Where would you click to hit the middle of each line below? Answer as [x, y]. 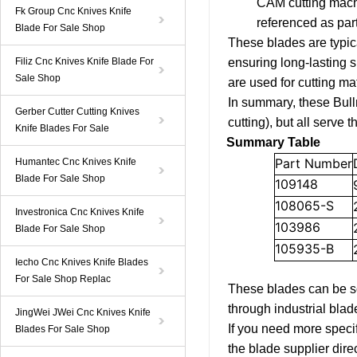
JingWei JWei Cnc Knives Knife [83, 312]
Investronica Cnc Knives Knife [80, 212]
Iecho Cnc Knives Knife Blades [82, 262]
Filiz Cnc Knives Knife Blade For [84, 61]
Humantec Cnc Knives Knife [76, 162]
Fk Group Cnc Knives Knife [73, 11]
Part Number [314, 163]
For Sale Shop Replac [63, 279]
